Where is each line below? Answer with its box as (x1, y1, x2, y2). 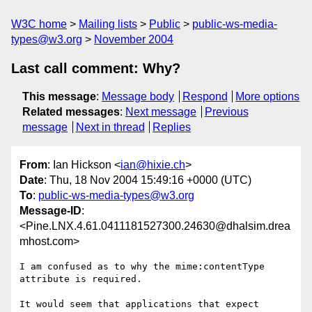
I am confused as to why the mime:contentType (19, 261, 265, 272)
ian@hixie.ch (120, 159, 185, 171)
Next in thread (75, 121, 145, 133)
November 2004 (94, 33, 173, 45)
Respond (182, 91, 228, 102)
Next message (125, 106, 196, 118)
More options (235, 91, 300, 102)
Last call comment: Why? (11, 61, 180, 76)
